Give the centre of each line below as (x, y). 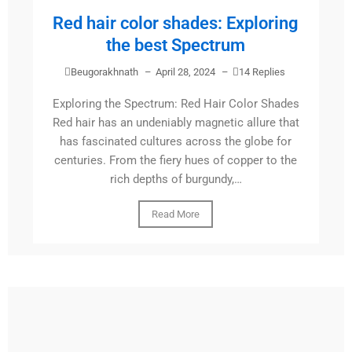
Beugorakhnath (104, 72)
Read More (176, 214)
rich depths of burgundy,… (176, 180)
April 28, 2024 (185, 72)
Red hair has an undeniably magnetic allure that (176, 123)
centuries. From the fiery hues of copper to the (176, 161)
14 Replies (262, 72)
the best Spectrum (176, 46)
